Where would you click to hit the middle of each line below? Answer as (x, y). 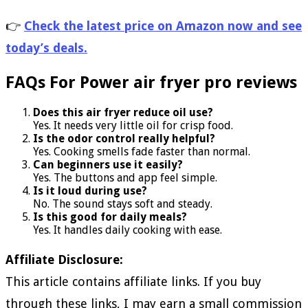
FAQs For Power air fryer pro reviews (151, 82)
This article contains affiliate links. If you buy (133, 281)
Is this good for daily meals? (110, 217)
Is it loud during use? (90, 190)
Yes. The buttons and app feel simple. (125, 177)
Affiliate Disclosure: (64, 259)
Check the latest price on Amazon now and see (163, 25)
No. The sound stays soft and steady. (123, 203)
